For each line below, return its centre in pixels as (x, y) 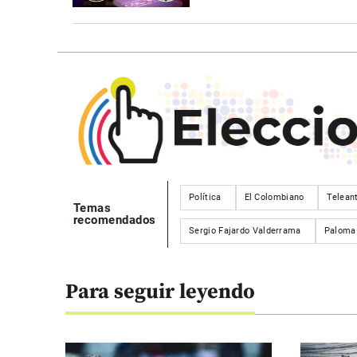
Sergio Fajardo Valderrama (245, 230)
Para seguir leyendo (160, 292)
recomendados (114, 220)
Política (205, 197)
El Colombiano (274, 197)
